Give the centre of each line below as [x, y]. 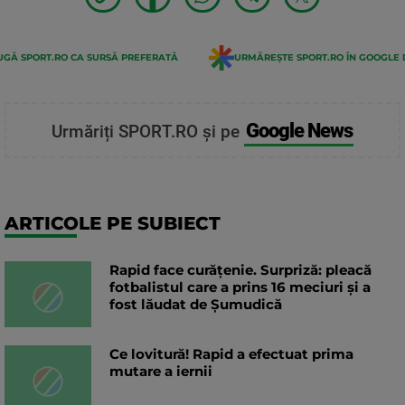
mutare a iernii [161, 372]
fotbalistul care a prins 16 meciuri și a [240, 287]
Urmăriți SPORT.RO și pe [147, 132]
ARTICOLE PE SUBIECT [113, 224]
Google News [299, 131]
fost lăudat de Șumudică [196, 305]
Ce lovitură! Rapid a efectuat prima [231, 354]
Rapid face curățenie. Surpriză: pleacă [240, 270]
